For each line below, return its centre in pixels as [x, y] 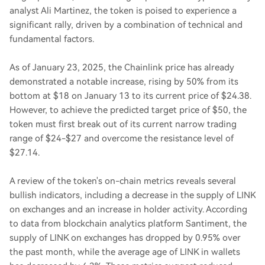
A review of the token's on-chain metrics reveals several [123, 181]
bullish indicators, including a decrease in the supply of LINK [132, 195]
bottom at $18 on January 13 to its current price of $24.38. [130, 96]
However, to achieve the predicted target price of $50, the [128, 110]
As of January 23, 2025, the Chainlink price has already [122, 67]
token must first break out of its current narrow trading [123, 124]
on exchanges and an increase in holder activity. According [128, 209]
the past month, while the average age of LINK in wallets [125, 252]
